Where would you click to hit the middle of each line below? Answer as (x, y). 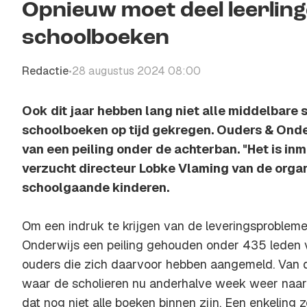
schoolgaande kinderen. (96, 187)
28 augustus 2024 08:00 (136, 71)
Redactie (45, 71)
